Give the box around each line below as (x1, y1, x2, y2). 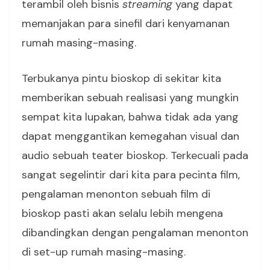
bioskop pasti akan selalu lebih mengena (22, 206, 223, 221)
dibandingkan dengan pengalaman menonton (22, 225, 248, 240)
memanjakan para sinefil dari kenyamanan (22, 16, 230, 31)
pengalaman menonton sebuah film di (22, 187, 210, 201)
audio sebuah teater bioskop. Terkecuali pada (22, 148, 248, 163)
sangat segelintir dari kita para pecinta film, (22, 168, 240, 182)
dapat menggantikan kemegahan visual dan (22, 129, 239, 143)
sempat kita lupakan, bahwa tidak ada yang (22, 110, 239, 124)
